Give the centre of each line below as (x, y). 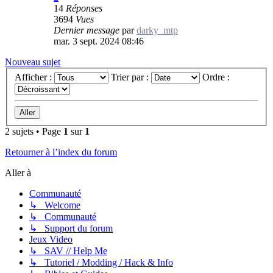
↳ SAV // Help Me (68, 251)
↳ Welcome (55, 205)
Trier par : (131, 77)
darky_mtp (157, 30)
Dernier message (88, 30)
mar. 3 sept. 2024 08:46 (99, 41)
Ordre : (217, 77)
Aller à (18, 173)
